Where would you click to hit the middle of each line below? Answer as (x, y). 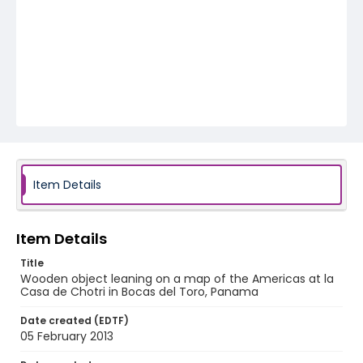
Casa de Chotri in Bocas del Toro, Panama (139, 292)
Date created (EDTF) (75, 320)
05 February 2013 (67, 336)
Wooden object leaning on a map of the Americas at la (177, 279)
